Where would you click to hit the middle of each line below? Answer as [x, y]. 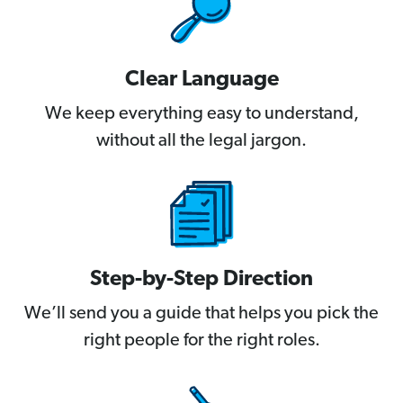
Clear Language [201, 81]
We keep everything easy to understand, [201, 115]
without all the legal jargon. [201, 142]
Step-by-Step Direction [201, 280]
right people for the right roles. [201, 341]
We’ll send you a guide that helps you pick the [201, 314]
